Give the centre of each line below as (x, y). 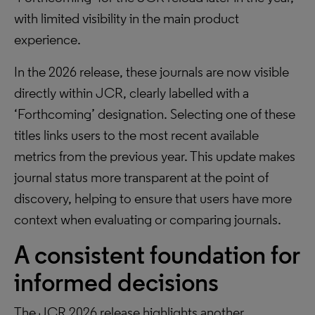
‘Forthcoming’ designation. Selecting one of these (155, 114)
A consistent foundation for (157, 255)
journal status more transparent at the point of (141, 177)
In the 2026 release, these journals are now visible (152, 72)
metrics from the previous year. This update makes (155, 156)
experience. (47, 39)
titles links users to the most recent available (136, 135)
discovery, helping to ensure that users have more (153, 198)
